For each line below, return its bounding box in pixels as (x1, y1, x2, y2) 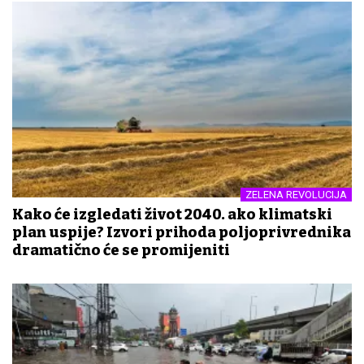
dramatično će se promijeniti (12, 240, 230, 259)
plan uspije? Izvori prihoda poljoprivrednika (12, 223, 351, 241)
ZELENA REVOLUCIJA (245, 188, 347, 201)
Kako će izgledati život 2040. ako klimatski (12, 205, 332, 223)
